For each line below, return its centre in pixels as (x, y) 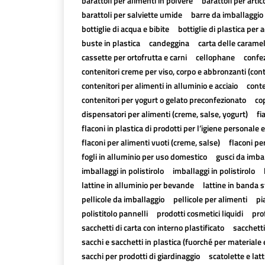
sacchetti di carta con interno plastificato (153, 227)
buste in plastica (111, 43)
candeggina (169, 43)
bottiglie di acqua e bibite (125, 29)
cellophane (215, 57)
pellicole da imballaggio (123, 199)
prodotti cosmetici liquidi (200, 213)
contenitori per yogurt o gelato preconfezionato (164, 100)
